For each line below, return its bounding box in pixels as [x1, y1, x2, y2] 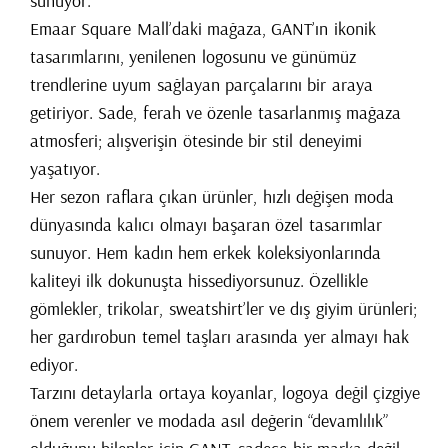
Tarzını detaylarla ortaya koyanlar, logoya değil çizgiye [30, 380, 420, 404]
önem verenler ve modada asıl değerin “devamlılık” [30, 408, 388, 432]
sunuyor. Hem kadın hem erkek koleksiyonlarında [30, 240, 381, 264]
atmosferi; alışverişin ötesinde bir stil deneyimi [30, 128, 362, 152]
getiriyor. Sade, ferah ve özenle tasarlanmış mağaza [30, 100, 401, 124]
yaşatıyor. [30, 156, 100, 180]
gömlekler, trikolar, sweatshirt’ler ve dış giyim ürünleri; [30, 296, 417, 320]
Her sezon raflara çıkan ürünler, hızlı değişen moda [30, 184, 395, 208]
